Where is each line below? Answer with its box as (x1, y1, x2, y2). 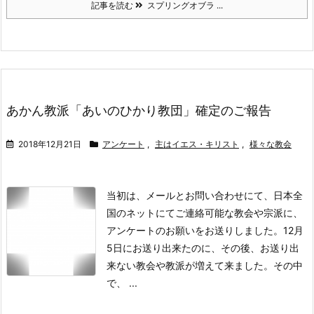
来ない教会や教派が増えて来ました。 (107, 259, 273, 271)
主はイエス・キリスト (155, 139, 239, 149)
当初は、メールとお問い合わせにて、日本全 (107, 189, 303, 201)
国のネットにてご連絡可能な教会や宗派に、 (107, 207, 303, 219)
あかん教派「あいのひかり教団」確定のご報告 (6, 103, 271, 118)
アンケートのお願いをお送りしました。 (107, 224, 283, 236)
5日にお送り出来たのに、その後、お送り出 (107, 242, 299, 254)
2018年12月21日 (18, 139, 81, 149)
